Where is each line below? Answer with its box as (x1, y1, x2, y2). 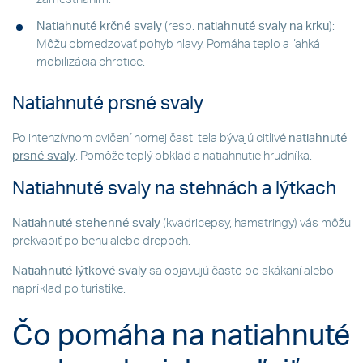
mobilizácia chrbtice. (36, 56, 145, 69)
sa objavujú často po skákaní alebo (149, 265, 334, 278)
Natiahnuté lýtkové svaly (12, 265, 149, 278)
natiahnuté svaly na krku (197, 20, 329, 33)
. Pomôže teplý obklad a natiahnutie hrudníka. (75, 150, 312, 163)
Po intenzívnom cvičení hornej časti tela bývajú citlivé (12, 132, 288, 145)
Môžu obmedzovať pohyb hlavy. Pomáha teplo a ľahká (36, 38, 320, 51)
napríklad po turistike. (12, 283, 126, 296)
